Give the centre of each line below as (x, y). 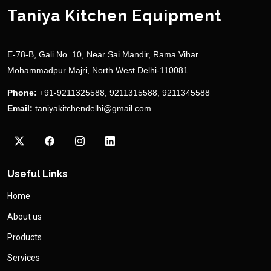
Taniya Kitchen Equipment (114, 15)
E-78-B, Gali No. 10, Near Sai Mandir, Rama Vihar (103, 54)
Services (24, 257)
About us (24, 216)
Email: (20, 108)
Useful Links (38, 174)
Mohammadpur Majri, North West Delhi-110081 (98, 70)
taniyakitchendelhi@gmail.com (93, 108)
